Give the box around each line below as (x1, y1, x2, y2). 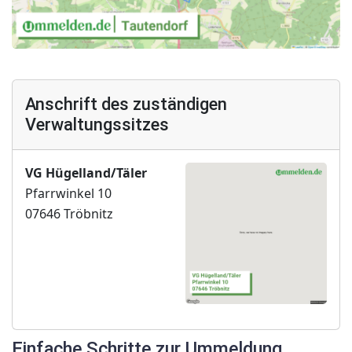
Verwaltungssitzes (25, 115, 169, 135)
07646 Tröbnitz (25, 205, 113, 223)
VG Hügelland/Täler (25, 164, 147, 182)
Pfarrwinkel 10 (25, 185, 112, 203)
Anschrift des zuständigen (25, 94, 227, 115)
